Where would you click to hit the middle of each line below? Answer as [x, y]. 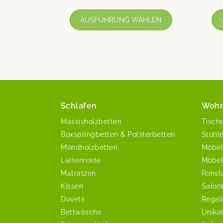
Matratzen [78, 173]
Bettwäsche [81, 212]
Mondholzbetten [89, 147]
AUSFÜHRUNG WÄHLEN [121, 20]
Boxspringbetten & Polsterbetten [118, 134]
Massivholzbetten [91, 121]
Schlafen [79, 106]
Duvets [73, 199]
